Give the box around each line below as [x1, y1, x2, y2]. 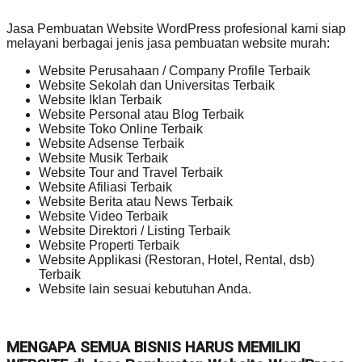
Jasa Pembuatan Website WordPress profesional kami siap [6, 21, 346, 36]
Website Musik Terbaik [39, 150, 168, 165]
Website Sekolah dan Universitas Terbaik [39, 78, 275, 92]
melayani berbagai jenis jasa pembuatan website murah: [6, 36, 330, 50]
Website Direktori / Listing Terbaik [39, 223, 230, 238]
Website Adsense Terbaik [39, 136, 184, 150]
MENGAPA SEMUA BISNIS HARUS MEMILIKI [6, 339, 301, 357]
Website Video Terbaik [39, 208, 168, 223]
